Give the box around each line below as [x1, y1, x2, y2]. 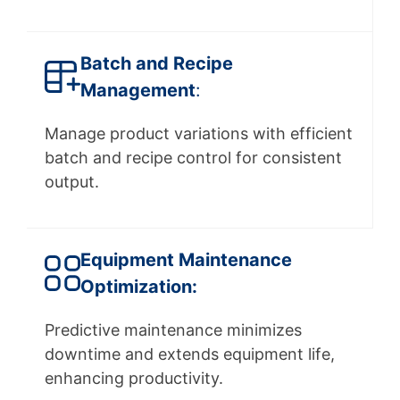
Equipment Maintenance [80, 249, 292, 271]
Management [80, 79, 196, 102]
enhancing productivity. [45, 369, 223, 388]
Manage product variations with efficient [45, 124, 353, 144]
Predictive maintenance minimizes [45, 321, 302, 340]
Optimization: [80, 276, 197, 298]
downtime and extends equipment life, [45, 345, 335, 364]
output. [45, 172, 99, 192]
